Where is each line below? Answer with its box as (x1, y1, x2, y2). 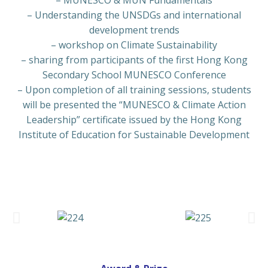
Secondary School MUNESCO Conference (42, 68, 226, 82)
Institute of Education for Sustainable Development (19, 128, 249, 142)
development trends (89, 23, 179, 37)
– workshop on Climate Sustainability (51, 38, 217, 52)
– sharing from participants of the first (20, 53, 194, 67)
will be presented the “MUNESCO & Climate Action (22, 98, 246, 112)
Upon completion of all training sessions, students (25, 83, 251, 97)
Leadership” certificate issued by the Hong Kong (26, 113, 242, 127)
